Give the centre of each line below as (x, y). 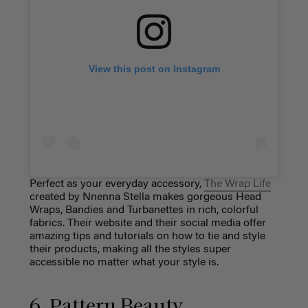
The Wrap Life (237, 185)
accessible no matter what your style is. (124, 263)
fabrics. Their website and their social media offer (147, 224)
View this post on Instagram (154, 68)
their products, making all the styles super (130, 250)
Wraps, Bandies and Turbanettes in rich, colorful (144, 211)
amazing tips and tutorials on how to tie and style (147, 237)
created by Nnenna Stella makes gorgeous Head (145, 198)
